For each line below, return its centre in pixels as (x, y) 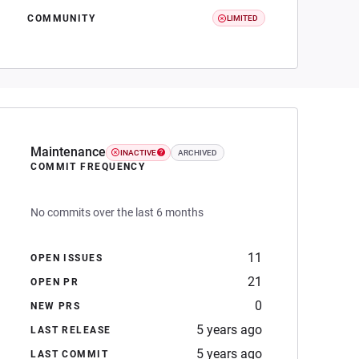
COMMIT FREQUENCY (88, 167)
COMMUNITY (62, 18)
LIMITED (243, 18)
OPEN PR (55, 282)
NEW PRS (56, 306)
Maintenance (69, 152)
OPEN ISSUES (67, 258)
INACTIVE (139, 152)
